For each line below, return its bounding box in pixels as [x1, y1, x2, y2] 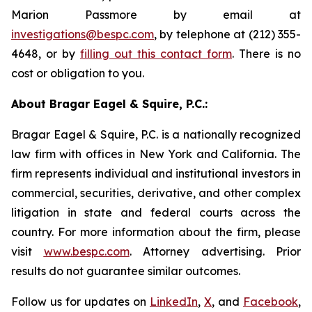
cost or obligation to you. [11, 66, 144, 80]
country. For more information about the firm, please [11, 225, 301, 239]
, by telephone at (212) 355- [154, 27, 301, 41]
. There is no [232, 47, 301, 61]
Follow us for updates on [11, 295, 150, 309]
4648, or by [11, 47, 80, 61]
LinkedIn [150, 295, 198, 309]
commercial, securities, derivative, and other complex [11, 186, 301, 200]
